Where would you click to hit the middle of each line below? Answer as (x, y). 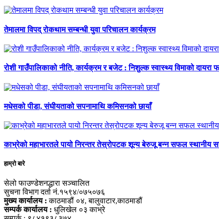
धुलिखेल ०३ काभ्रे (78, 209)
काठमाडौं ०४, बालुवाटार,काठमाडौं (95, 200)
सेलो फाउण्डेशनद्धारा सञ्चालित (47, 183)
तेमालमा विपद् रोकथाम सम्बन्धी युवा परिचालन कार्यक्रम (80, 29)
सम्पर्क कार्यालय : (28, 209)
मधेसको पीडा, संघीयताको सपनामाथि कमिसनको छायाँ (78, 106)
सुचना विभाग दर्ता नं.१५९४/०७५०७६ (55, 192)
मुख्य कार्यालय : (25, 200)
